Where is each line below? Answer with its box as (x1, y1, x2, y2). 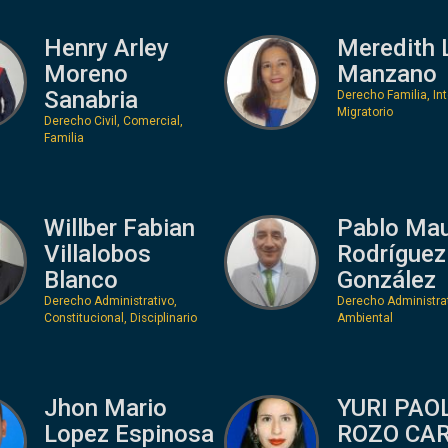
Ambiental (336, 310, 393, 325)
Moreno (44, 59, 128, 88)
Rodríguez (336, 239, 446, 268)
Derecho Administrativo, (44, 293, 177, 308)
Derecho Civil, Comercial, (44, 113, 183, 128)
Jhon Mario (44, 393, 167, 422)
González (336, 265, 436, 294)
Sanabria (44, 85, 138, 114)
